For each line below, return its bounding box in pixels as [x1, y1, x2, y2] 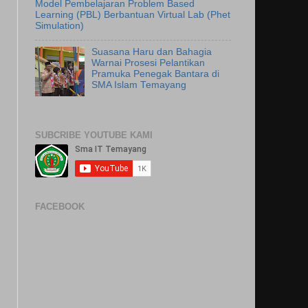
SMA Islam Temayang [91, 80, 187, 91]
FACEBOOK [35, 201, 85, 212]
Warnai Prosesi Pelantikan [91, 58, 206, 69]
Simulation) [35, 20, 84, 31]
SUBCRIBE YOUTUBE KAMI [35, 129, 153, 140]
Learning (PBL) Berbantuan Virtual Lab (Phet [35, 9, 230, 20]
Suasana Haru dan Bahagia [91, 47, 212, 58]
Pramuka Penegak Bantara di [91, 69, 220, 80]
